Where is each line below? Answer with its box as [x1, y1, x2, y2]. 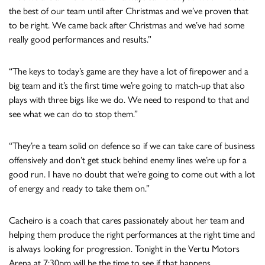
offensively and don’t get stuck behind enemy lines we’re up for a [9, 154, 247, 166]
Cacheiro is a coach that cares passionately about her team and [9, 215, 244, 227]
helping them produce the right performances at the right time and [9, 229, 255, 241]
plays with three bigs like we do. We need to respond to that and [9, 94, 249, 106]
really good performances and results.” [9, 34, 151, 46]
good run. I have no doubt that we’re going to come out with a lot [9, 169, 255, 180]
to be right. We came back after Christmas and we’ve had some [9, 20, 244, 31]
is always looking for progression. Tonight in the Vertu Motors [9, 243, 240, 255]
